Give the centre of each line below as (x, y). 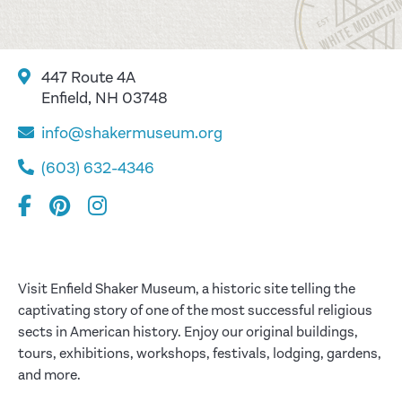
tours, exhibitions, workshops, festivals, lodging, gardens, (200, 354)
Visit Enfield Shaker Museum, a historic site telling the (187, 289)
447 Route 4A (88, 77)
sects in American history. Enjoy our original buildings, (188, 332)
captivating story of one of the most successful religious (195, 310)
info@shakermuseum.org (132, 133)
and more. (49, 375)
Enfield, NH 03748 (105, 98)
